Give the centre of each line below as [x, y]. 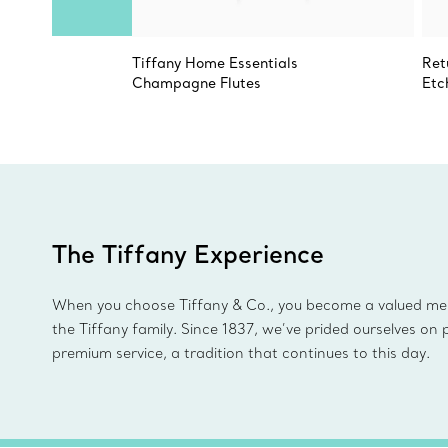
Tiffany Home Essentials [215, 63]
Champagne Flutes [196, 83]
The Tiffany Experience [188, 253]
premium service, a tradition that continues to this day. [241, 353]
